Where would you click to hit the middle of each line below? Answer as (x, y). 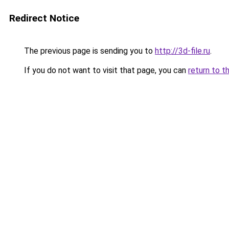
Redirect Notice (44, 18)
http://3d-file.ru (182, 51)
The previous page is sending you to (88, 51)
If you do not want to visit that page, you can (105, 70)
